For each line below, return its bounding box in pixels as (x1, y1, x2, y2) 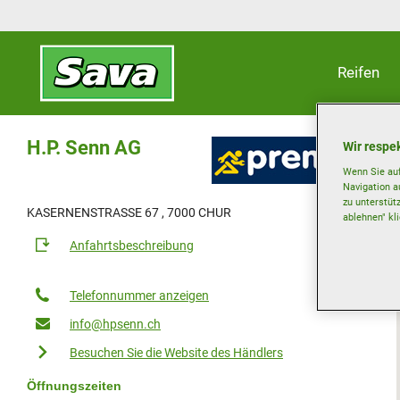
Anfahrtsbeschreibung (70, 238, 194, 253)
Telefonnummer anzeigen (70, 288, 209, 303)
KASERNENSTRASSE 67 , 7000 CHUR (27, 205, 231, 220)
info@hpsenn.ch (70, 317, 161, 331)
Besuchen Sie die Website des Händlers (70, 346, 283, 360)
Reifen (337, 63, 379, 81)
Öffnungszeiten (27, 379, 121, 393)
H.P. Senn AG (27, 137, 141, 159)
